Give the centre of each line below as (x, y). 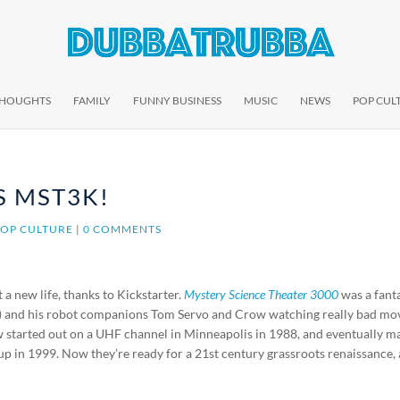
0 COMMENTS (123, 229)
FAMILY (92, 100)
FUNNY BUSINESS (177, 100)
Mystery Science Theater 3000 (262, 294)
